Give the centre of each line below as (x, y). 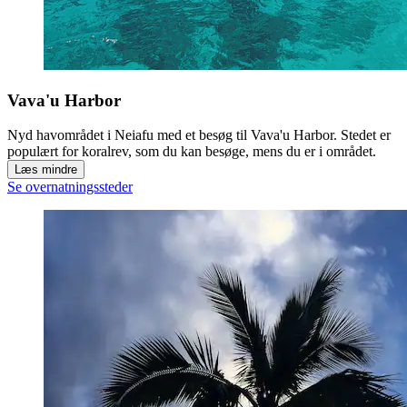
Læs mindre (46, 170)
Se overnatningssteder (70, 187)
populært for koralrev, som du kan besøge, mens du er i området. (192, 152)
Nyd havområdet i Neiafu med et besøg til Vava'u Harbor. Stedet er (199, 135)
